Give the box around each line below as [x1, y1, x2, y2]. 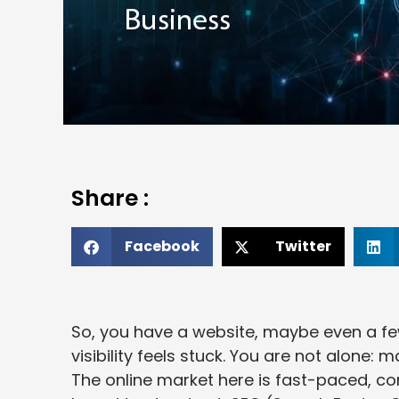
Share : [71, 183, 149, 215]
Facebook [125, 236, 199, 257]
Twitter [275, 236, 331, 257]
